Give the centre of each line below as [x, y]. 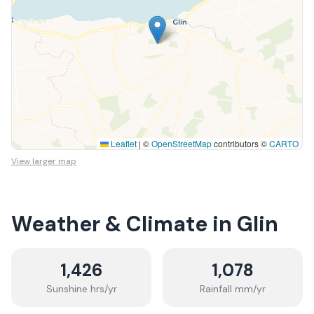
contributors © [240, 143]
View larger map [44, 161]
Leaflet [123, 143]
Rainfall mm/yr [233, 289]
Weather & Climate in [124, 224]
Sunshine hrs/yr [81, 289]
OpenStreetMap [182, 143]
